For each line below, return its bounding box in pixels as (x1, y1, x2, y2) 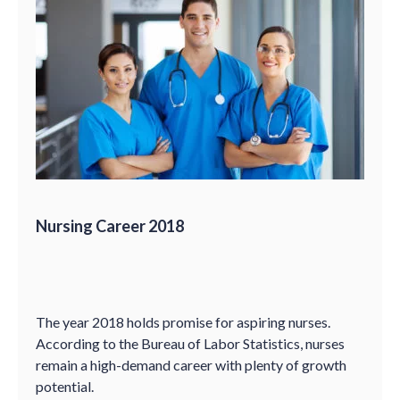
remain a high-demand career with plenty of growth (36, 356, 346, 373)
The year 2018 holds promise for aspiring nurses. (36, 313, 330, 330)
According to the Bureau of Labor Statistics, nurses (36, 335, 345, 352)
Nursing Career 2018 (36, 216, 184, 236)
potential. (36, 378, 94, 395)
